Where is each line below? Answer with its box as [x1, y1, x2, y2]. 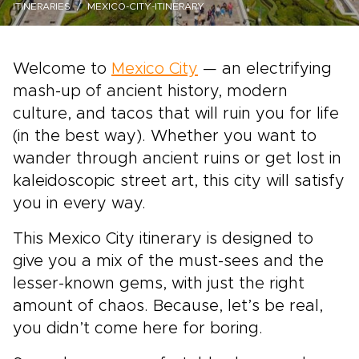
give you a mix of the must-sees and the [13, 253, 324, 269]
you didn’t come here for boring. [13, 321, 263, 337]
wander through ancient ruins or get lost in [13, 151, 341, 167]
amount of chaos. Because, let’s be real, [13, 298, 323, 314]
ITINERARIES [13, 2, 71, 11]
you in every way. [13, 196, 146, 212]
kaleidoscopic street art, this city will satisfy [13, 173, 345, 189]
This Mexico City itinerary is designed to [13, 231, 313, 247]
